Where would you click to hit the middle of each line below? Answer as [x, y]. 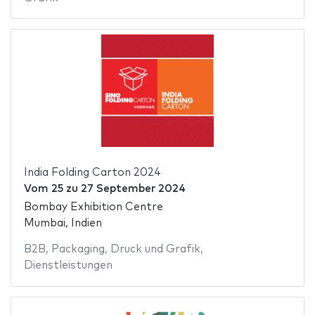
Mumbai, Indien [63, 224]
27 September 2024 [133, 188]
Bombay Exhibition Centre [93, 207]
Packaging [78, 250]
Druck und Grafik [155, 250]
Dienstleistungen [68, 266]
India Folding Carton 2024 [92, 172]
